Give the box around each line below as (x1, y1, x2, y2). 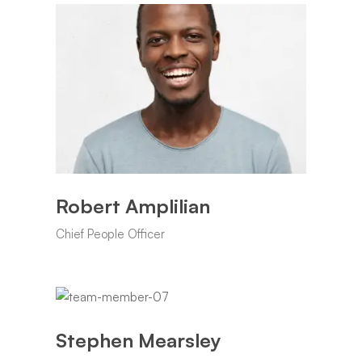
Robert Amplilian (56, 193, 210, 218)
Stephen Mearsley (56, 327, 221, 352)
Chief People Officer (56, 225, 165, 242)
